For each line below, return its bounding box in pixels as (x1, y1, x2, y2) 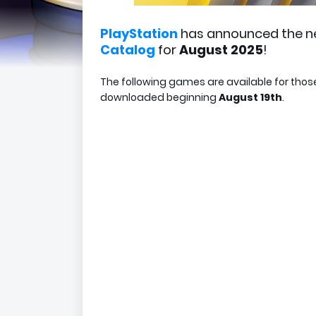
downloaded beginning (100, 90, 219, 104)
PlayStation (100, 25, 178, 42)
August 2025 (179, 41, 263, 59)
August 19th (219, 90, 282, 104)
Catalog (100, 41, 155, 59)
